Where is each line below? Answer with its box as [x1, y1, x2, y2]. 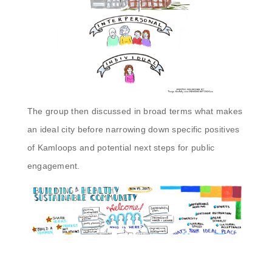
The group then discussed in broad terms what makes [27, 106, 243, 117]
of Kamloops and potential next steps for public [27, 143, 215, 153]
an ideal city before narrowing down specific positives [27, 124, 240, 135]
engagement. [27, 161, 80, 171]
